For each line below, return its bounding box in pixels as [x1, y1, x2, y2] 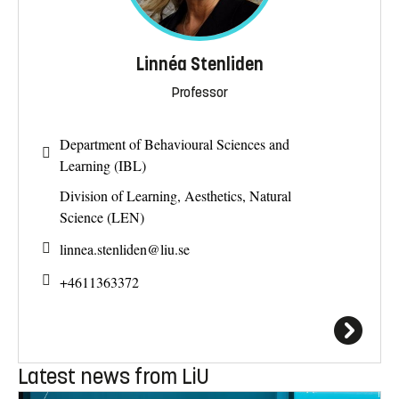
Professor [171, 84, 228, 102]
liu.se [160, 240, 190, 259]
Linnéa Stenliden [135, 53, 264, 77]
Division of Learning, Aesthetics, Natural [60, 185, 291, 205]
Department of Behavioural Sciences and [60, 134, 289, 153]
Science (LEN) [60, 207, 144, 226]
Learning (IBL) [60, 155, 146, 175]
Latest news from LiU [18, 362, 209, 390]
